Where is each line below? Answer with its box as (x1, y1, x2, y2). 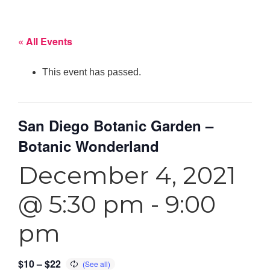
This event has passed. (42, 66, 141, 77)
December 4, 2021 (18, 160, 236, 190)
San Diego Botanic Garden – (18, 115, 213, 136)
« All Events (18, 34, 72, 48)
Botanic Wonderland (18, 135, 159, 156)
